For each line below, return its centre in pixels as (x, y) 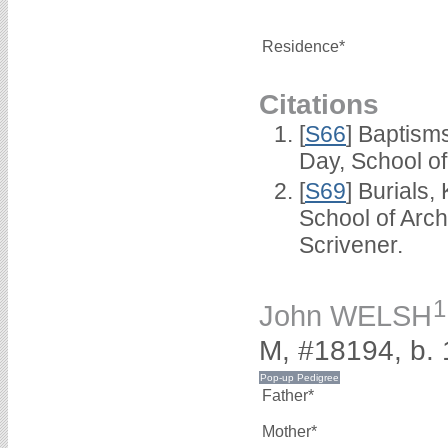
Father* (288, 395)
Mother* (289, 431)
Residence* (303, 46)
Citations (319, 103)
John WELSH (345, 316)
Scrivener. (351, 245)
